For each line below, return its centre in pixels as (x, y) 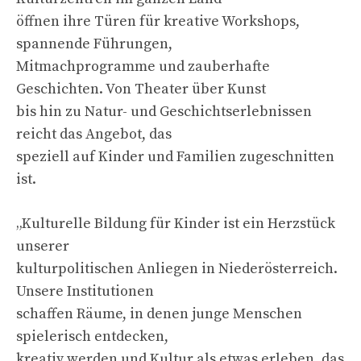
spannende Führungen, (94, 44)
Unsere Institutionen (85, 291)
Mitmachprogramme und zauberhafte (143, 66)
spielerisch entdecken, (92, 336)
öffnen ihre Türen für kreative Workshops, (158, 21)
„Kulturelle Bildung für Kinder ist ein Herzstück (176, 223)
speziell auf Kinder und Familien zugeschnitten (175, 156)
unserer (43, 246)
